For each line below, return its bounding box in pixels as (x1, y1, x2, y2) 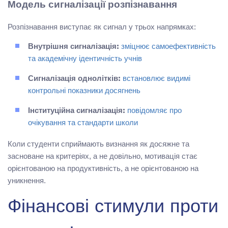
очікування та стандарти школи (28, 119, 138, 127)
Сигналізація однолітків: (28, 75, 121, 83)
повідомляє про (125, 107, 182, 115)
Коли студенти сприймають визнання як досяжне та (8, 139, 189, 148)
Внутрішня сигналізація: (28, 43, 119, 51)
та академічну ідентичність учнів (28, 55, 142, 63)
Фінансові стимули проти (8, 198, 218, 217)
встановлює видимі (121, 75, 190, 83)
